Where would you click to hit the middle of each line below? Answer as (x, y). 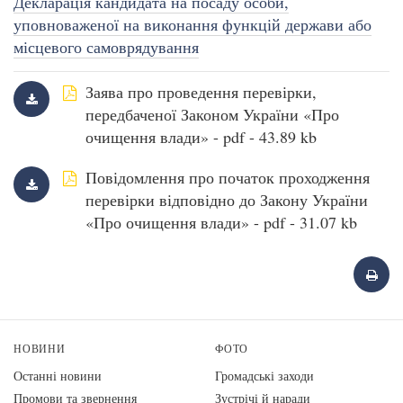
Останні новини (58, 376)
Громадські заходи (264, 376)
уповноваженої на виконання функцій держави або (193, 24)
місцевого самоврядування (106, 47)
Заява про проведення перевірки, (201, 92)
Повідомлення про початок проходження (228, 178)
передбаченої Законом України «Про (212, 115)
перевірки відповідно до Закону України (227, 200)
